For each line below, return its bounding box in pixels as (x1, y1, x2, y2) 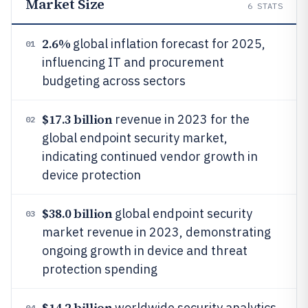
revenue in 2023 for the (112, 111, 250, 127)
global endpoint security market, (42, 130, 228, 146)
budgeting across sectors (42, 73, 186, 89)
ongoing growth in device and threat (42, 243, 247, 258)
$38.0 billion (42, 205, 113, 222)
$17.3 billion (42, 111, 113, 128)
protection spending (42, 261, 157, 277)
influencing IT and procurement (42, 54, 224, 70)
